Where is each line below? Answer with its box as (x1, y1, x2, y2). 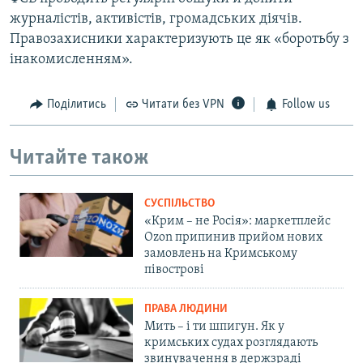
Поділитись (46, 98, 106, 112)
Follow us (281, 98, 330, 112)
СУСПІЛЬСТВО (144, 198, 215, 211)
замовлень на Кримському (144, 247, 297, 261)
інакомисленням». (10, 52, 133, 68)
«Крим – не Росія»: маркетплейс (144, 215, 331, 228)
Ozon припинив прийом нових (144, 231, 322, 245)
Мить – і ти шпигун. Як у (144, 320, 284, 334)
